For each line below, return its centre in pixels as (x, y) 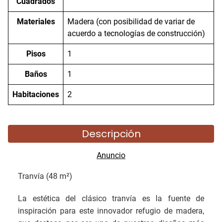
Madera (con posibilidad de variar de (131, 22)
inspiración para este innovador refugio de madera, (111, 211)
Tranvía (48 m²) (45, 176)
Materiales (36, 22)
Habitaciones (36, 94)
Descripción (111, 134)
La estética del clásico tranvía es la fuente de (111, 198)
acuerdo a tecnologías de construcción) (136, 33)
